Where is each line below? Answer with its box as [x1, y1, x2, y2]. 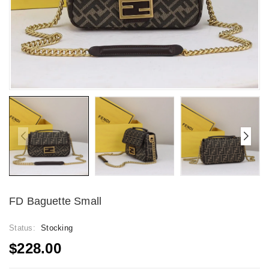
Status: [9, 223, 38, 232]
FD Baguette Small [9, 195, 102, 207]
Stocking [41, 223, 73, 232]
